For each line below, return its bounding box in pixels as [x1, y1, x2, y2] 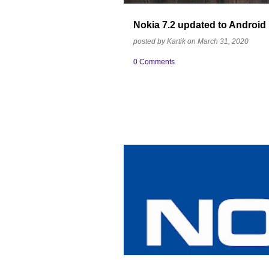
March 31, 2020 [198, 37, 249, 46]
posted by [133, 37, 167, 46]
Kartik [167, 37, 186, 46]
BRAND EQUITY [138, 162, 186, 169]
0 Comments [133, 58, 175, 66]
